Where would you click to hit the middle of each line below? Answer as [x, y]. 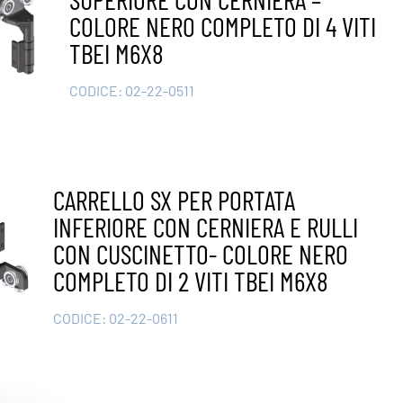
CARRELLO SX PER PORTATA [174, 200]
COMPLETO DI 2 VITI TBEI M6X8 [190, 281]
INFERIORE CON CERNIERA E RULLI [205, 227]
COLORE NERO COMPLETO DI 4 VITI [223, 27]
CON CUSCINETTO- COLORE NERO [200, 254]
